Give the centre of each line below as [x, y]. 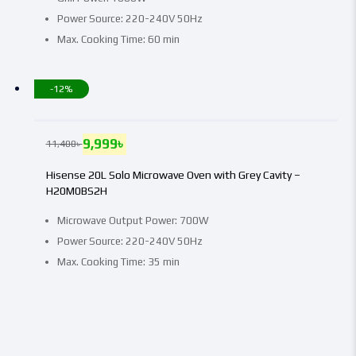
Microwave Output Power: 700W [133, 221]
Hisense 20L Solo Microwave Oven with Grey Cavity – [173, 175]
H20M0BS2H [76, 191]
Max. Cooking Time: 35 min [118, 262]
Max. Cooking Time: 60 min [118, 40]
